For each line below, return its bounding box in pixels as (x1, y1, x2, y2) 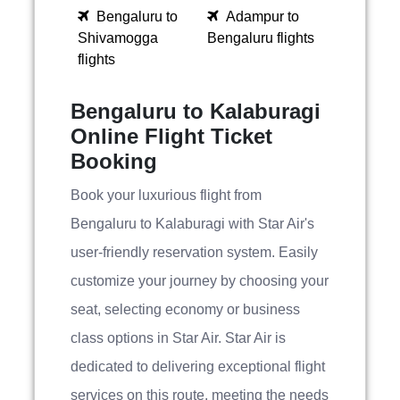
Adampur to (226, 9, 299, 24)
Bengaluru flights (207, 30, 314, 46)
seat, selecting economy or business (71, 302, 300, 317)
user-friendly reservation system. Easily (71, 245, 318, 260)
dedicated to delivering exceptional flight (71, 359, 325, 374)
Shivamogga (78, 30, 158, 46)
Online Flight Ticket (71, 124, 272, 148)
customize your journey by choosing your (71, 273, 329, 288)
